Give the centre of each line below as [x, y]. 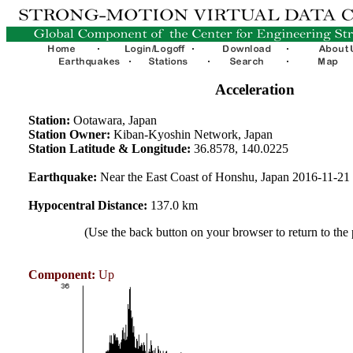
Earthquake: [62, 176]
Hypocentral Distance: [87, 205]
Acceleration [255, 89]
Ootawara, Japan [113, 120]
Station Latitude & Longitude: [109, 148]
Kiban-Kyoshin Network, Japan [191, 134]
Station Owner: [69, 134]
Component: [61, 275]
